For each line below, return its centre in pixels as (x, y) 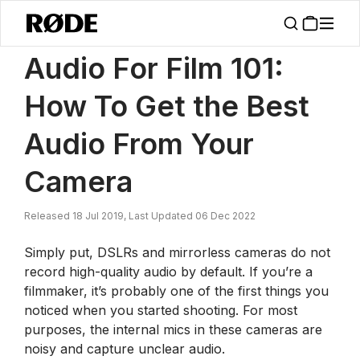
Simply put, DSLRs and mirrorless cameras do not (177, 252)
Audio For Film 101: (154, 68)
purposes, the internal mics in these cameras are (173, 329)
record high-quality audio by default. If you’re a (168, 272)
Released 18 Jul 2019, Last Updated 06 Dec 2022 (140, 216)
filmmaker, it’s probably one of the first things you (176, 291)
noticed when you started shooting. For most (161, 310)
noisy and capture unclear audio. (125, 349)
